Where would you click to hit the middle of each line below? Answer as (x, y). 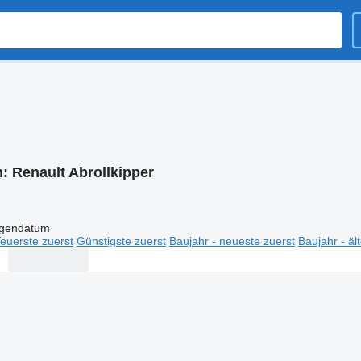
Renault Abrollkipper (83, 172)
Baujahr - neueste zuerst (232, 241)
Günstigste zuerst (121, 241)
